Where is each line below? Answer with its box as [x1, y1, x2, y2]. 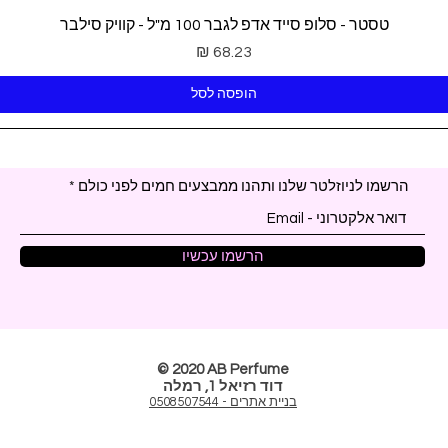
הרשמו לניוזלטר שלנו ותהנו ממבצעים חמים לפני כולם [78, 179, 409, 195]
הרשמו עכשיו [181, 249, 264, 265]
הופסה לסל [191, 87, 257, 102]
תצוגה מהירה [184, 16, 264, 31]
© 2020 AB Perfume [157, 362, 289, 378]
